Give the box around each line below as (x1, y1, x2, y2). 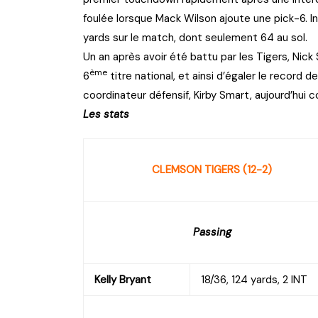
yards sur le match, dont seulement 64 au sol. (83, 30, 307, 45)
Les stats (83, 106, 132, 121)
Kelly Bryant (94, 272, 151, 287)
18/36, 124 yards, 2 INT (201, 272, 307, 287)
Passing (192, 224, 231, 239)
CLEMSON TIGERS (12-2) (152, 162, 272, 177)
